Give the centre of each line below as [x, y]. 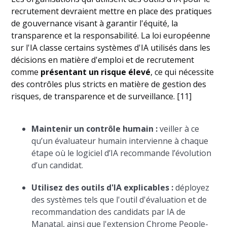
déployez [192, 188]
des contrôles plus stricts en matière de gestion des [109, 84]
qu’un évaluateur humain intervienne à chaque [120, 141]
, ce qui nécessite [182, 72]
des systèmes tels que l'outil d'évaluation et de [119, 200]
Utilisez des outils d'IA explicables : [103, 188]
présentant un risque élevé [96, 72]
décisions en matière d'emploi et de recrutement [103, 60]
